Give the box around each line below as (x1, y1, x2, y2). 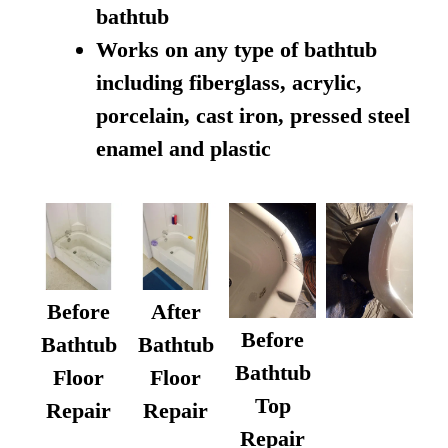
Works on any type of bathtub (96, 36, 377, 62)
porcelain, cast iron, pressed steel (96, 102, 410, 128)
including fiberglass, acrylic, (96, 69, 362, 95)
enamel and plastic (96, 135, 271, 161)
